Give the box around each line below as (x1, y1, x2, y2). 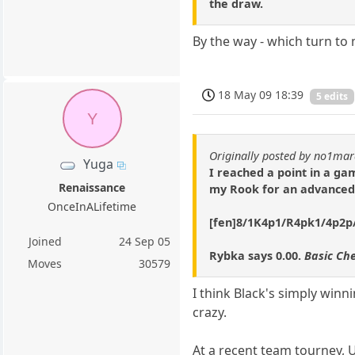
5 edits (316, 89, 349, 103)
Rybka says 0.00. (209, 247, 305, 263)
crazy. (193, 303, 227, 321)
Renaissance (59, 180, 126, 196)
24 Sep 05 (119, 234, 171, 250)
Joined (28, 234, 62, 250)
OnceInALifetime (48, 199, 137, 215)
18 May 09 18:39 (218, 87, 304, 103)
